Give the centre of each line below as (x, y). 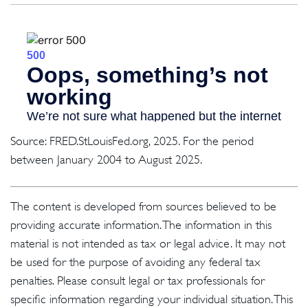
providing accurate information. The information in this (141, 225)
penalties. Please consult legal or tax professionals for (137, 281)
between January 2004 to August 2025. (106, 160)
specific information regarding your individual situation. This (152, 299)
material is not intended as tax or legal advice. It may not (148, 244)
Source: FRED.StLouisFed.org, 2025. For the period (132, 141)
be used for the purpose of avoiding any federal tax (135, 262)
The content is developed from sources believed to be (143, 207)
